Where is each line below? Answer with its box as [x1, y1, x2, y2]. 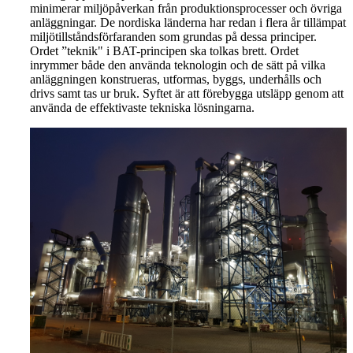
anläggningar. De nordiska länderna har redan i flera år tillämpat [30, 15, 346, 29]
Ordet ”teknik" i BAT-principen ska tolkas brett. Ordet [30, 43, 299, 58]
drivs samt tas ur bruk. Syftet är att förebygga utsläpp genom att [30, 86, 344, 100]
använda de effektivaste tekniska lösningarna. [30, 100, 255, 114]
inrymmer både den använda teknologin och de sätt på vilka [30, 58, 325, 72]
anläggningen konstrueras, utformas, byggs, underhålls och [30, 72, 321, 86]
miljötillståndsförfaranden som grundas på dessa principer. [30, 29, 317, 43]
